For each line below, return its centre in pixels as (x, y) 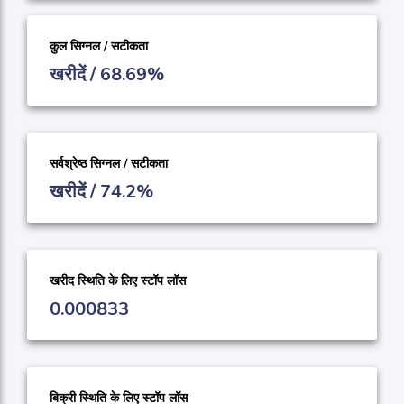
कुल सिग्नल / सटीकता (99, 47)
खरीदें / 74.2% (101, 192)
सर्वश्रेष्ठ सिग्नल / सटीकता (109, 164)
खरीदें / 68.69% (107, 75)
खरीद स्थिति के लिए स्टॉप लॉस (118, 281)
